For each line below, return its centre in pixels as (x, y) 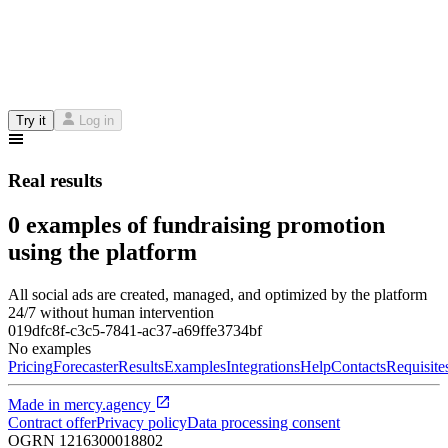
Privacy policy (141, 422)
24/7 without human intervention (111, 312)
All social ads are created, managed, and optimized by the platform (217, 294)
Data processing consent (263, 422)
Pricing (30, 366)
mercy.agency (107, 404)
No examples (49, 348)
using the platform (102, 251)
